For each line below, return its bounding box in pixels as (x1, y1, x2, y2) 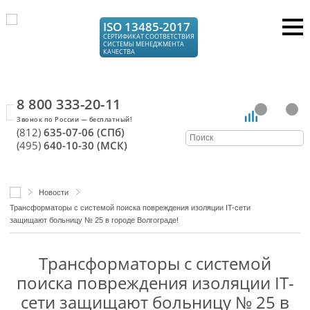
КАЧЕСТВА (103, 47, 136, 56)
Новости (38, 188, 69, 197)
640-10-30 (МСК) (41, 138, 128, 152)
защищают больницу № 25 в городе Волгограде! (9, 216, 179, 224)
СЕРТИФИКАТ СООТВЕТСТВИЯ (103, 32, 195, 41)
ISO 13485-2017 (103, 19, 191, 35)
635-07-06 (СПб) (41, 125, 125, 139)
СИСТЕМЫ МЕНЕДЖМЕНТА (103, 39, 185, 48)
